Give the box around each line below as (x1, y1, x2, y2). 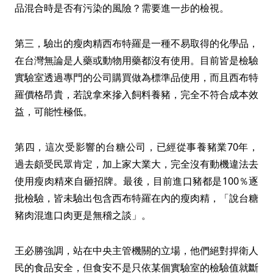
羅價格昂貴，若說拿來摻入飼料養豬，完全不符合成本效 (15, 88, 258, 101)
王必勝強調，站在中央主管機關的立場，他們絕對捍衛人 (15, 244, 258, 257)
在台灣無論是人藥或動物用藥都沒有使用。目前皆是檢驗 (15, 54, 258, 67)
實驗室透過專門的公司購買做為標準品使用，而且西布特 (15, 71, 258, 84)
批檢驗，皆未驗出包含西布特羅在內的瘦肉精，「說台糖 (15, 191, 258, 205)
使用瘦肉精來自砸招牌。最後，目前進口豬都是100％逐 (15, 174, 258, 188)
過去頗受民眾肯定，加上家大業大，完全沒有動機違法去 (15, 157, 258, 171)
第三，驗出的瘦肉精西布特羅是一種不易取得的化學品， (15, 37, 258, 50)
